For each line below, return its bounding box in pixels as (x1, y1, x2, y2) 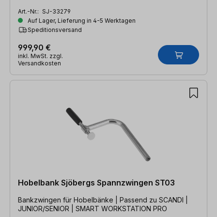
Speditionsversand (28, 26, 82, 33)
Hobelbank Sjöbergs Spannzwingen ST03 (18, 177, 175, 187)
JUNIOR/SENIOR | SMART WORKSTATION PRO (18, 204, 167, 213)
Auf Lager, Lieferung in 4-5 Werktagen (26, 16, 136, 24)
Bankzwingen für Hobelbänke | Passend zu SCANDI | (18, 195, 120, 204)
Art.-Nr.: (18, 7, 40, 15)
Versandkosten (18, 59, 61, 67)
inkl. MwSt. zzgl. (18, 52, 63, 60)
